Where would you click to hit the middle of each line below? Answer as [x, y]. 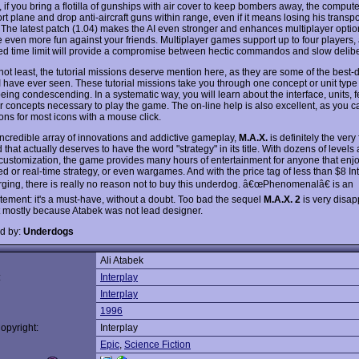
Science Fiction [157, 345]
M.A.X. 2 [282, 199]
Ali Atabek [122, 260]
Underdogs [48, 231]
